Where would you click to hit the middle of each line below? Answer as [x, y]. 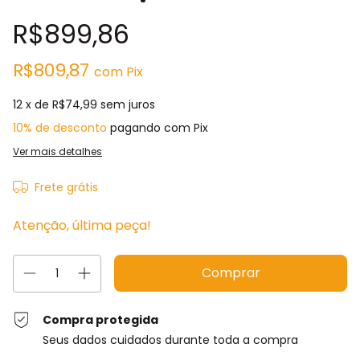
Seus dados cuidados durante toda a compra [171, 340]
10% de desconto [60, 128]
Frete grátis [66, 187]
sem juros [128, 104]
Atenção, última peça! [82, 225]
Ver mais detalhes [57, 151]
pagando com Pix [157, 128]
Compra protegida [101, 320]
